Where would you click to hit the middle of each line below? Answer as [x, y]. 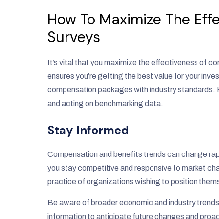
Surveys [74, 37]
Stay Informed [88, 131]
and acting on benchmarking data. [105, 104]
